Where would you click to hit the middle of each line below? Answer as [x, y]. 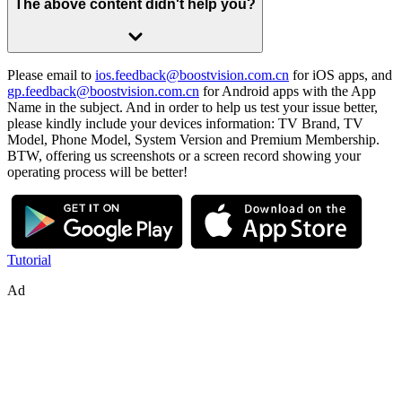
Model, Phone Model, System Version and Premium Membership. [193, 140]
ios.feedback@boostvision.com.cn [192, 75]
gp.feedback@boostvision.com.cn [103, 92]
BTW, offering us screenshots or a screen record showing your [184, 156]
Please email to [51, 75]
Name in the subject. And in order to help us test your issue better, [192, 108]
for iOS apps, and [341, 75]
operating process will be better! [97, 172]
